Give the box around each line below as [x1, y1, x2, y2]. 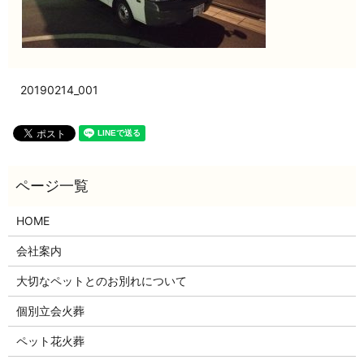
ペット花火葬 [15, 334, 84, 349]
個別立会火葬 [15, 304, 84, 318]
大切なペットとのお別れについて [15, 274, 187, 288]
